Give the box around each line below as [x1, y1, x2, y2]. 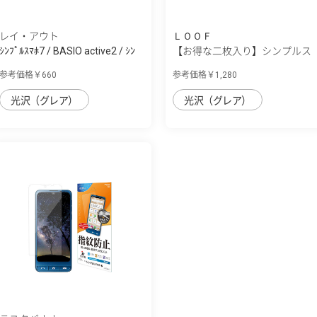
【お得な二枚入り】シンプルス [173, 45, 311, 57]
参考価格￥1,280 [173, 69, 237, 80]
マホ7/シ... [173, 59, 219, 71]
